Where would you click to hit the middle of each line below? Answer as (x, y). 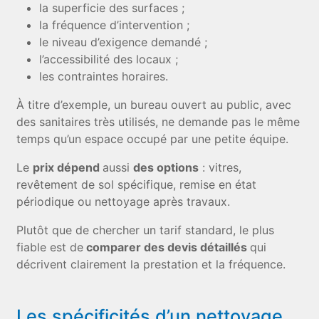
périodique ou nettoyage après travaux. (124, 202)
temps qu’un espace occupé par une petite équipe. (153, 139)
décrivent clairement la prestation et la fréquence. (151, 264)
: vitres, (220, 167)
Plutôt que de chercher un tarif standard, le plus (146, 230)
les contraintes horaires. (104, 76)
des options (166, 167)
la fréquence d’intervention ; (115, 25)
